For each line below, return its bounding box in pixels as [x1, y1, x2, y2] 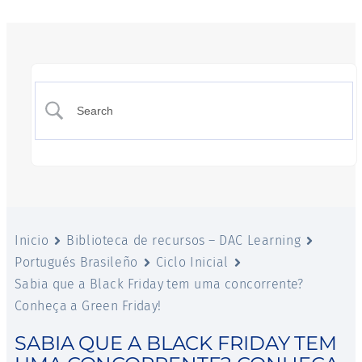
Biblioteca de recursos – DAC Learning [66, 233, 301, 248]
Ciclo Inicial [155, 255, 229, 270]
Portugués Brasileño [15, 255, 138, 270]
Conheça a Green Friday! [15, 298, 162, 314]
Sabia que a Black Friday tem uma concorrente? [15, 276, 304, 292]
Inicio [15, 233, 49, 248]
